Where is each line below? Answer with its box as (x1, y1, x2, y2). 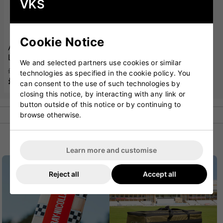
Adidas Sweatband (8, 42, 81, 53)
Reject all (48, 169, 79, 178)
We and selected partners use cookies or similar (20, 58, 182, 67)
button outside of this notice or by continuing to (20, 100, 181, 109)
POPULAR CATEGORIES (40, 129, 183, 144)
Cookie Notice (20, 34, 105, 49)
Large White (8, 52, 55, 63)
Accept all (142, 169, 176, 178)
